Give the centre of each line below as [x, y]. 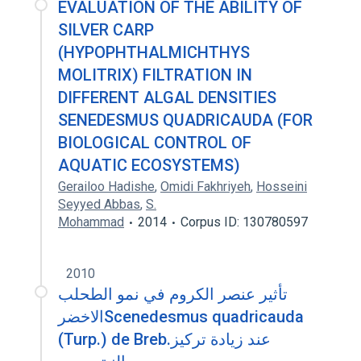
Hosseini [282, 187]
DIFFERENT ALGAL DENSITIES [167, 98]
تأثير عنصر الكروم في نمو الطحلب [173, 294]
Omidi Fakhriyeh [205, 187]
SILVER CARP [106, 30]
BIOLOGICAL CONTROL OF [155, 143]
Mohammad [91, 222]
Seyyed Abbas [99, 204]
